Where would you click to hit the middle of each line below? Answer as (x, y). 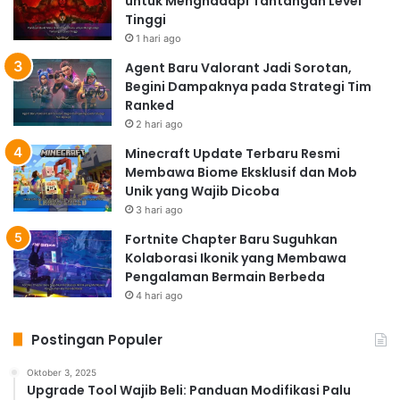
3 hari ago (159, 209)
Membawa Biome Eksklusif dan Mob (241, 172)
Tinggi (146, 19)
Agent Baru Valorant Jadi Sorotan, (238, 67)
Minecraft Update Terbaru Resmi (233, 153)
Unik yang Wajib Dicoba (202, 191)
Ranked (150, 105)
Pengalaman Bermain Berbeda (225, 276)
